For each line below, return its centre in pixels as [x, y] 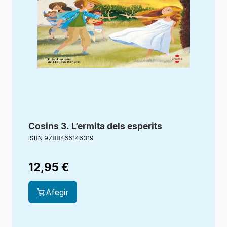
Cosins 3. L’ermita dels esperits [95, 126]
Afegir [57, 192]
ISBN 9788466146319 [61, 138]
